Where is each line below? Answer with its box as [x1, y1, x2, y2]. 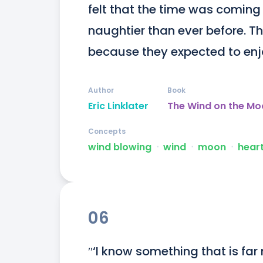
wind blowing [88, 140, 151, 154]
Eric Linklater [88, 99, 149, 113]
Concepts [88, 126, 126, 137]
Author [88, 85, 114, 96]
